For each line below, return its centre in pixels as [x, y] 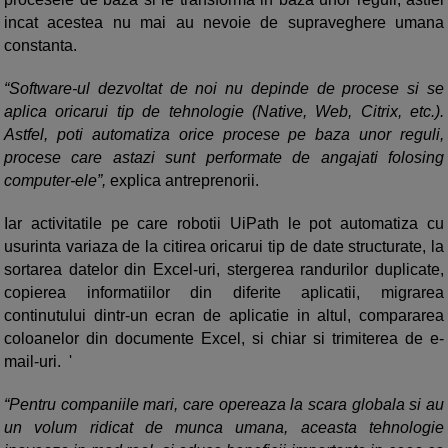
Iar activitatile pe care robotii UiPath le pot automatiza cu [224, 224]
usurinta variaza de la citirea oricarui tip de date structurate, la [224, 247]
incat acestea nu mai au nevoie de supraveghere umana [224, 23]
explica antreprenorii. [188, 181]
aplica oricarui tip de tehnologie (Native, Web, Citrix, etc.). [224, 112]
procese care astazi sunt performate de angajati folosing [224, 158]
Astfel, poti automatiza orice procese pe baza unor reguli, [224, 135]
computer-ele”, [57, 181]
